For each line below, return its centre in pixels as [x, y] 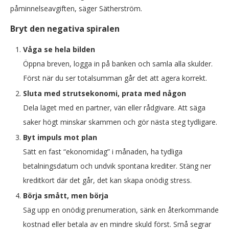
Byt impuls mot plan [60, 137]
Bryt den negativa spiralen [65, 29]
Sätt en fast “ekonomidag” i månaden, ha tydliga [103, 152]
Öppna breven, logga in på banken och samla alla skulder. [118, 64]
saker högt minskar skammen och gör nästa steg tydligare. [120, 122]
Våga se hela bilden [59, 49]
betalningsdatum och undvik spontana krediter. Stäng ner [117, 166]
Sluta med [43, 93]
